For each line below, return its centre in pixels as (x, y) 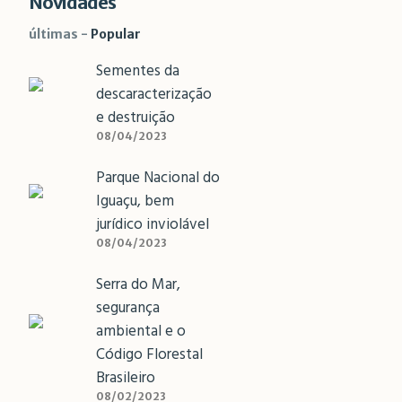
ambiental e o (140, 332)
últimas (53, 34)
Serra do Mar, (138, 285)
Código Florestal (149, 355)
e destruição (137, 118)
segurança (127, 308)
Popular (115, 34)
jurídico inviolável (152, 225)
